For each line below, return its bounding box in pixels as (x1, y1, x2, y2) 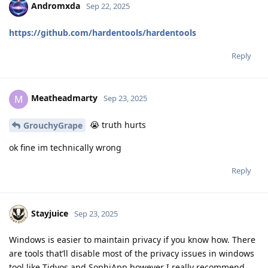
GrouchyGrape (23, 120, 83, 132)
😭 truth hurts (87, 118, 146, 130)
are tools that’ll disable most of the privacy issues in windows (9, 248, 254, 260)
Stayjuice (31, 208, 68, 220)
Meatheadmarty (31, 92, 98, 104)
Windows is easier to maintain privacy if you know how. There (9, 234, 255, 246)
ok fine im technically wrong (9, 142, 121, 154)
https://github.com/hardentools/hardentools (9, 26, 196, 38)
